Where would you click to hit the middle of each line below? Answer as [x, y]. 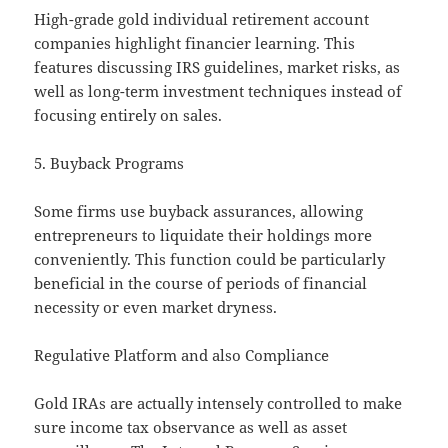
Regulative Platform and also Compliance [182, 355]
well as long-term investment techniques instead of [218, 91]
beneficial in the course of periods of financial [201, 283]
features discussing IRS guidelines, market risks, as [217, 67]
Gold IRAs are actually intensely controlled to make [218, 403]
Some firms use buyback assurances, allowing [199, 211]
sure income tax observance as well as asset [191, 427]
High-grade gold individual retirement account [202, 19]
